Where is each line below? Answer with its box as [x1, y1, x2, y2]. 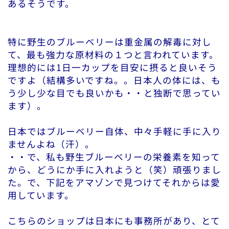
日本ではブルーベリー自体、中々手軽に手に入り [8, 125, 221, 138]
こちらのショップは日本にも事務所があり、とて [8, 214, 220, 227]
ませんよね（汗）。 [8, 138, 95, 151]
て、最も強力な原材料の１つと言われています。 [8, 48, 219, 61]
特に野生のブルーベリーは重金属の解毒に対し [8, 35, 212, 49]
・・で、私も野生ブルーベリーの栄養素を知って [8, 150, 220, 164]
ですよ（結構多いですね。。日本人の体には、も [8, 74, 221, 87]
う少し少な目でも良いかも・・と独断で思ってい [8, 86, 221, 100]
